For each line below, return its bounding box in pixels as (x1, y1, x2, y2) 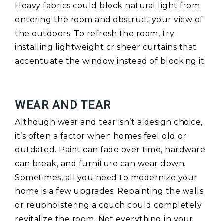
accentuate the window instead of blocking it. (15, 56, 206, 66)
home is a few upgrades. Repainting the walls (15, 186, 203, 196)
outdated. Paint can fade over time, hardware (15, 145, 205, 155)
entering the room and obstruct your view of (15, 15, 203, 25)
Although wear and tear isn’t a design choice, (15, 117, 203, 127)
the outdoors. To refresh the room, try (15, 29, 174, 38)
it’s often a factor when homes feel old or (15, 131, 186, 141)
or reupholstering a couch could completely (15, 200, 202, 210)
